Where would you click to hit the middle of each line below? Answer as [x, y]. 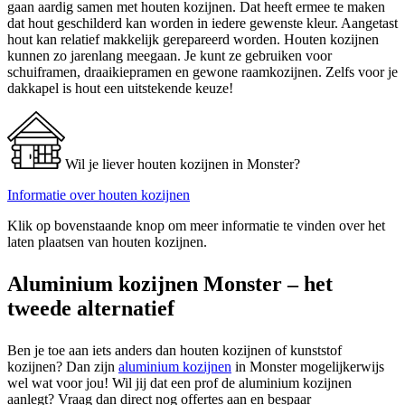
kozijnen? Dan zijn [63, 366]
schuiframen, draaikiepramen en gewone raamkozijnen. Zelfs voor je [202, 71]
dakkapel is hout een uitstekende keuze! [120, 88]
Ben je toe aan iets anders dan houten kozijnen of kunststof [174, 350]
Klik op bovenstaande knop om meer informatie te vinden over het [196, 225]
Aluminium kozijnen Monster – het [170, 283]
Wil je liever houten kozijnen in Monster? [183, 164]
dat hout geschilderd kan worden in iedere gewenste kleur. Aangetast [202, 23]
